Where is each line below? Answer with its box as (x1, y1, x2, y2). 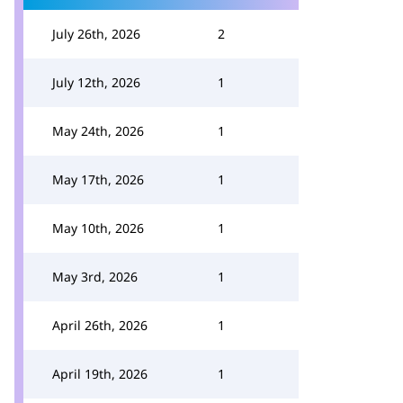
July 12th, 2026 (52, 74, 140, 91)
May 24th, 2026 (52, 122, 144, 139)
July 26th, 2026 (52, 25, 140, 42)
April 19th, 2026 (52, 365, 148, 382)
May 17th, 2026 (52, 171, 144, 188)
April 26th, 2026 (52, 317, 148, 334)
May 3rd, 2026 (52, 268, 138, 285)
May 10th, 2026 (52, 219, 144, 237)
